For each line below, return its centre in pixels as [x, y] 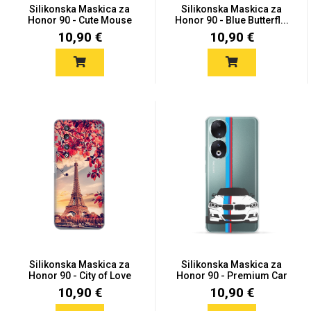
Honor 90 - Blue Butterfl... [232, 20]
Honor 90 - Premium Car [232, 276]
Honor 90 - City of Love [79, 276]
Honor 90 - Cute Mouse [79, 20]
